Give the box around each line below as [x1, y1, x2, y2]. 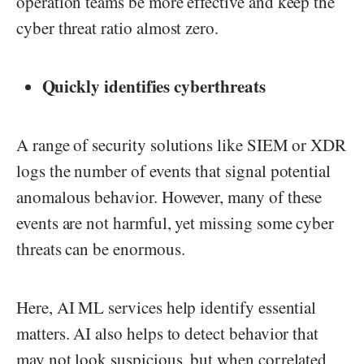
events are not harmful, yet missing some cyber [16, 211, 335, 235]
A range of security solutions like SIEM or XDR [16, 133, 347, 157]
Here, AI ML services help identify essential [16, 296, 317, 319]
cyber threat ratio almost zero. [16, 16, 219, 40]
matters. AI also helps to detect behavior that [16, 322, 319, 345]
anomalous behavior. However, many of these [16, 185, 323, 209]
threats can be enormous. [16, 237, 185, 261]
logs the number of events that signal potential [16, 159, 331, 183]
